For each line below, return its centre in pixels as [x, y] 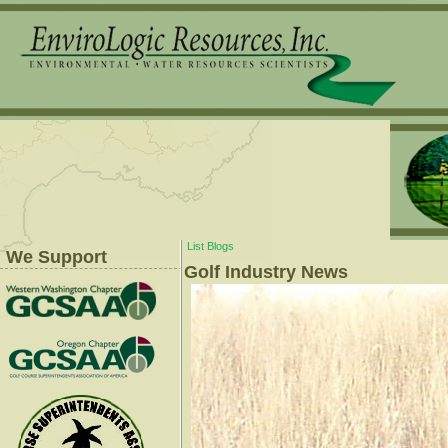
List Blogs [210, 246]
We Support [56, 257]
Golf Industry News [266, 272]
